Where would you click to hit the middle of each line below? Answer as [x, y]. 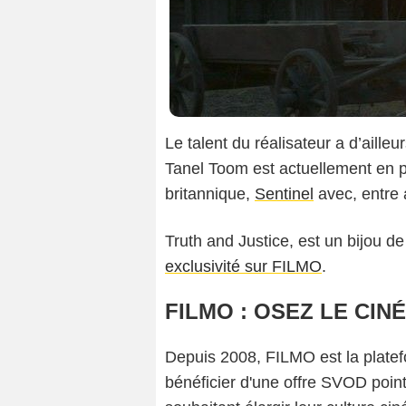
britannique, [210, 194]
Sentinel [284, 194]
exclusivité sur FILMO [243, 267]
